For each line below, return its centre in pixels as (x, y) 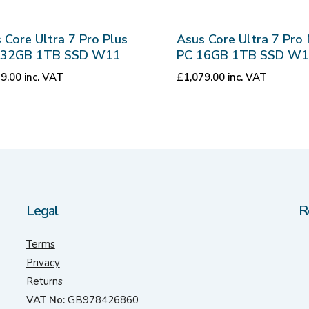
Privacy (43, 263)
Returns (44, 281)
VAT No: (45, 300)
